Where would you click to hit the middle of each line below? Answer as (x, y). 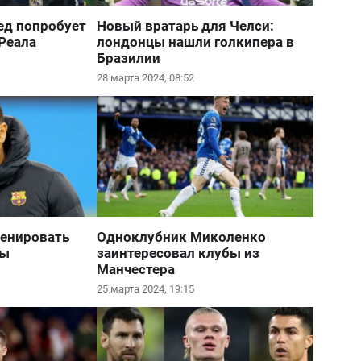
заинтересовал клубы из (178, 253)
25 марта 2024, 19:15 (146, 289)
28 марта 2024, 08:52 (146, 78)
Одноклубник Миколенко (182, 237)
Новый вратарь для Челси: (186, 26)
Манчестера (136, 269)
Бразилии (129, 58)
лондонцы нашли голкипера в (196, 42)
